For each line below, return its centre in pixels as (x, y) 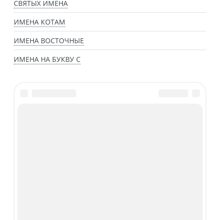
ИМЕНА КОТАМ (40, 22)
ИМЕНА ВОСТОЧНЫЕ (49, 41)
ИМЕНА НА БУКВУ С (47, 59)
